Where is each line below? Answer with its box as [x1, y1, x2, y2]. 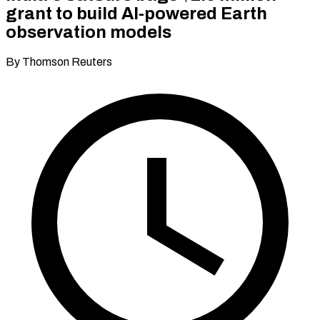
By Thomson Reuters [6, 55, 112, 68]
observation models [6, 22, 171, 41]
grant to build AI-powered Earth [6, 4, 267, 23]
